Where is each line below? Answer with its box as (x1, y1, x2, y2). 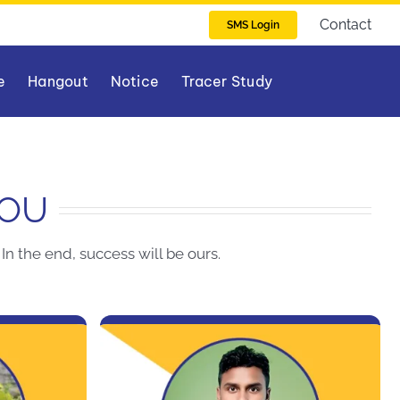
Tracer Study (181, 71, 273, 90)
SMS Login (227, 18, 280, 31)
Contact (320, 15, 372, 33)
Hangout (28, 71, 88, 90)
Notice (110, 71, 160, 90)
